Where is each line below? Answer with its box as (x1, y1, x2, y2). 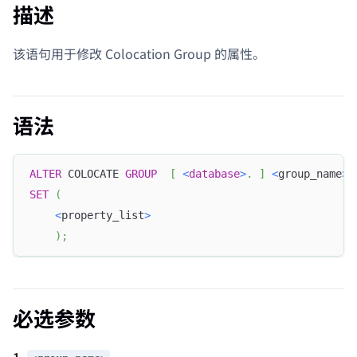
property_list (61, 209, 144, 222)
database (189, 167, 240, 181)
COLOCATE (61, 167, 125, 181)
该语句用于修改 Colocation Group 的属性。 (13, 43, 265, 63)
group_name (278, 167, 342, 181)
